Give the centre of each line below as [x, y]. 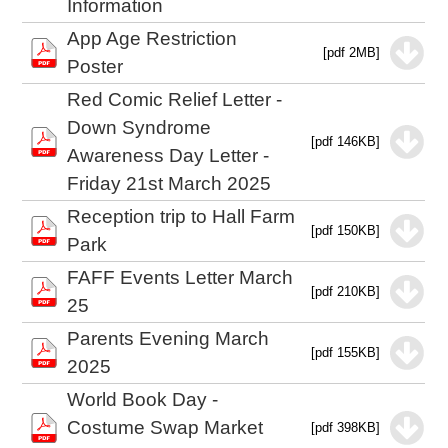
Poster [95, 66]
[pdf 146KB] [346, 141]
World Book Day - [143, 399]
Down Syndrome [139, 127]
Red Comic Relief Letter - [175, 99]
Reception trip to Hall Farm [181, 216]
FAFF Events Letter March [180, 277]
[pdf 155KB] [346, 352]
